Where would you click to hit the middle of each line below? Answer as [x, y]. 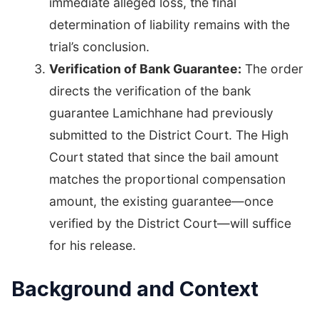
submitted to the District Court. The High [168, 135]
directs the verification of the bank [150, 91]
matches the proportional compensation [167, 179]
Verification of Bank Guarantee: [145, 69]
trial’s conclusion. [99, 47]
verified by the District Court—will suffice [170, 224]
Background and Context [135, 288]
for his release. [92, 246]
